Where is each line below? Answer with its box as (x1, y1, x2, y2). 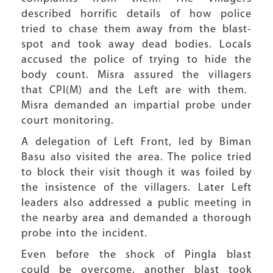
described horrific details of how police (21, 9, 252, 20)
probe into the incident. (21, 228, 147, 239)
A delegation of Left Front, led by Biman (21, 136, 252, 148)
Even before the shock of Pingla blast (21, 249, 252, 261)
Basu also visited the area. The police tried (21, 152, 252, 163)
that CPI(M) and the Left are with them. (21, 85, 252, 96)
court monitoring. (21, 115, 114, 127)
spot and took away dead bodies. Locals (21, 39, 252, 51)
